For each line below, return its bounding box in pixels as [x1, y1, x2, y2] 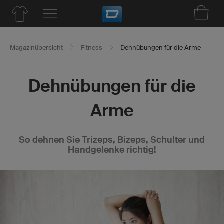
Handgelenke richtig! [67, 144, 156, 155]
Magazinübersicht [10, 44, 63, 51]
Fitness [81, 44, 102, 51]
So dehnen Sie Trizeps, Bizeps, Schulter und [19, 134, 205, 145]
